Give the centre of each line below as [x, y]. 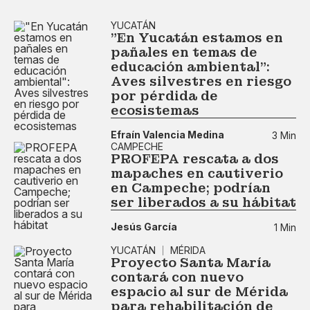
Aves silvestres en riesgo [201, 81]
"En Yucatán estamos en [197, 37]
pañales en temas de [184, 52]
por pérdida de [164, 95]
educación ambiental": [190, 66]
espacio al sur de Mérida [199, 291]
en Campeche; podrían [191, 188]
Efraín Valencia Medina [167, 135]
